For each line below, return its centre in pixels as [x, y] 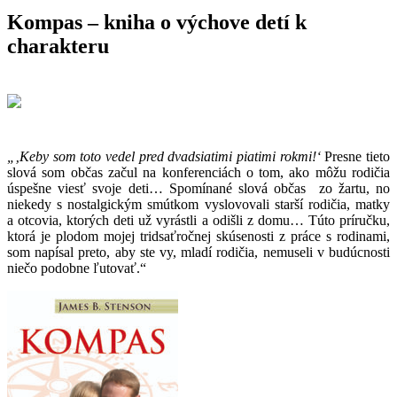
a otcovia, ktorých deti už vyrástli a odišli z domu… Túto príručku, [198, 220]
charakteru [58, 46]
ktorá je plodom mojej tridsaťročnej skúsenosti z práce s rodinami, [198, 236]
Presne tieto [358, 156]
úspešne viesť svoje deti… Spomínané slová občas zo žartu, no [198, 188]
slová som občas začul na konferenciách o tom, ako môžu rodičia [198, 172]
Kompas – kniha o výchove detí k [157, 22]
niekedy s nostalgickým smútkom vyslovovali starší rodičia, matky [198, 204]
